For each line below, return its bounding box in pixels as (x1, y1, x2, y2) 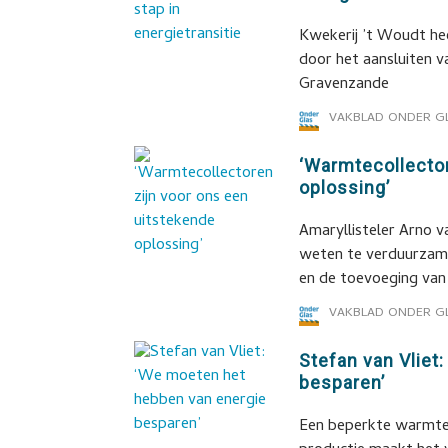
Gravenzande (299, 72, 390, 98)
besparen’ (299, 372, 386, 393)
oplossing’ (299, 177, 391, 198)
